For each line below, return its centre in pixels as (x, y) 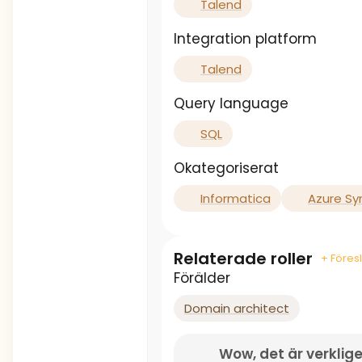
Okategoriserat (226, 168)
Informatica (236, 198)
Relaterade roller (243, 259)
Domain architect (237, 308)
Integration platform (245, 39)
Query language (231, 103)
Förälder (202, 278)
